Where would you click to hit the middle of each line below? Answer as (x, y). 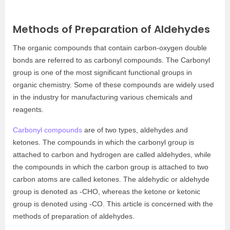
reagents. (28, 109)
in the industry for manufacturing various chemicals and (103, 97)
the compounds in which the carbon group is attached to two (111, 167)
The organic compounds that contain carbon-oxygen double (110, 48)
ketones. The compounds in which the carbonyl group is (103, 142)
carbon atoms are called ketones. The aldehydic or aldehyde (111, 179)
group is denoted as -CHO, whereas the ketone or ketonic (107, 191)
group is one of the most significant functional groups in (102, 72)
